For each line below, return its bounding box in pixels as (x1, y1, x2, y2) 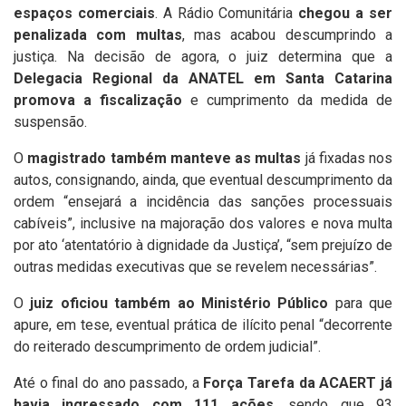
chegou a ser (298, 5, 393, 22)
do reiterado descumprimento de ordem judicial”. (14, 338, 321, 355)
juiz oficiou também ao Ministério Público (24, 295, 329, 312)
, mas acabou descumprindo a (181, 26, 393, 43)
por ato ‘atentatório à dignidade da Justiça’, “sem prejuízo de (14, 237, 392, 254)
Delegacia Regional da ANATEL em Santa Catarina (14, 70, 392, 87)
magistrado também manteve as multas (27, 150, 302, 167)
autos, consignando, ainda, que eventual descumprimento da (14, 171, 392, 188)
